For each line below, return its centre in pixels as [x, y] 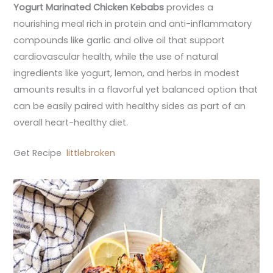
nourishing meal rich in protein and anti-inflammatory [133, 23]
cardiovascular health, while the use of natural [116, 56]
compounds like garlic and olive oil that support [119, 40]
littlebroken [90, 153]
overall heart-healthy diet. [71, 122]
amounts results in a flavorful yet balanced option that [136, 89]
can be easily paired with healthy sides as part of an [130, 106]
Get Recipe [39, 153]
